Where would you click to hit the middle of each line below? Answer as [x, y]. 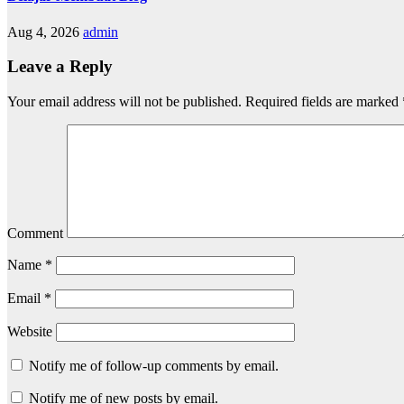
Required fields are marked [322, 101]
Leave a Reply [60, 67]
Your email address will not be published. [124, 101]
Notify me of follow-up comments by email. [154, 365]
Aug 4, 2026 [43, 32]
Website [30, 331]
